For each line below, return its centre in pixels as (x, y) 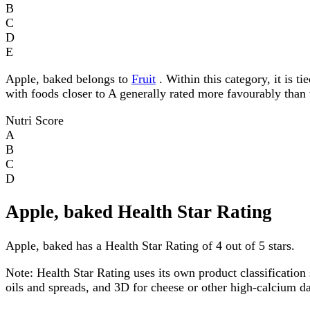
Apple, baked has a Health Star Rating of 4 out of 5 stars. (150, 245)
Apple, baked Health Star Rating (139, 212)
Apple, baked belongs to (69, 79)
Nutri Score (35, 120)
